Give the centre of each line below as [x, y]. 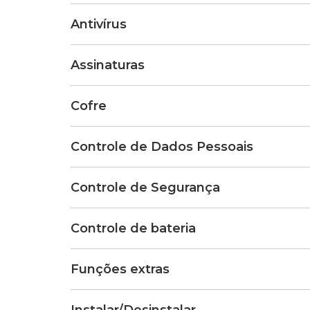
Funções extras [120, 269]
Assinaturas [108, 65]
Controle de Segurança [145, 188]
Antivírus [99, 24]
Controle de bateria [133, 228]
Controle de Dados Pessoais [162, 147]
